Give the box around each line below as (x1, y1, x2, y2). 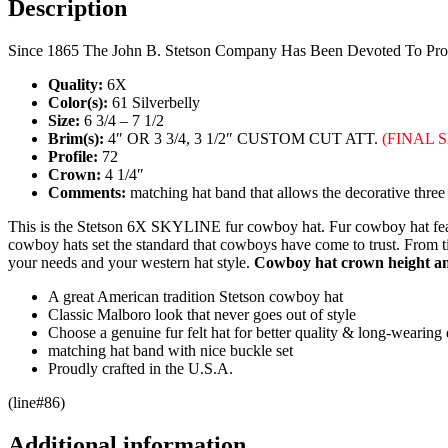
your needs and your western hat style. (8, 254, 254, 272)
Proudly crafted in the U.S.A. (48, 360, 233, 378)
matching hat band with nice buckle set (48, 342, 293, 360)
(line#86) (8, 394, 65, 412)
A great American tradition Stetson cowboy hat (48, 288, 343, 306)
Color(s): (48, 94, 112, 112)
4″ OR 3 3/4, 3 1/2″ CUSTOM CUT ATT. (104, 130, 382, 148)
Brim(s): (48, 130, 104, 148)
